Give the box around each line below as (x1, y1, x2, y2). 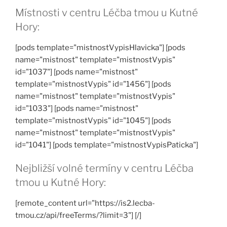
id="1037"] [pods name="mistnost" (15, 67, 138, 77)
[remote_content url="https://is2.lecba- (15, 199, 155, 208)
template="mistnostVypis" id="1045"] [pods (15, 116, 171, 126)
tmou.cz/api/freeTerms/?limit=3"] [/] (15, 211, 141, 220)
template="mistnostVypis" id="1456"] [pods (15, 80, 171, 89)
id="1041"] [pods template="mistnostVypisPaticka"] (15, 140, 198, 150)
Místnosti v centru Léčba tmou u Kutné (15, 7, 198, 19)
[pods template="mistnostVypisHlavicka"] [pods (15, 43, 185, 53)
